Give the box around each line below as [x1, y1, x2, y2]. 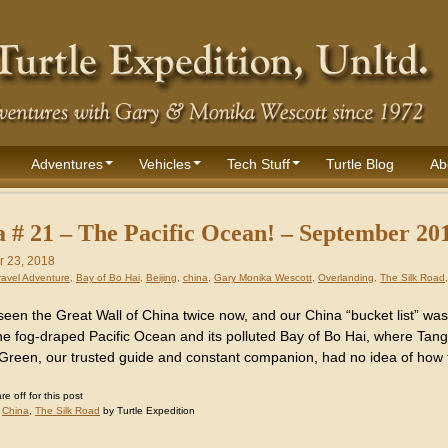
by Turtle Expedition [100, 405, 195, 416]
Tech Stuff [227, 156, 290, 172]
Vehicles [139, 156, 191, 172]
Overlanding [318, 272, 374, 283]
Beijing [146, 272, 177, 283]
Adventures [31, 156, 103, 172]
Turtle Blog [326, 156, 394, 172]
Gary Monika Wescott [214, 272, 312, 283]
